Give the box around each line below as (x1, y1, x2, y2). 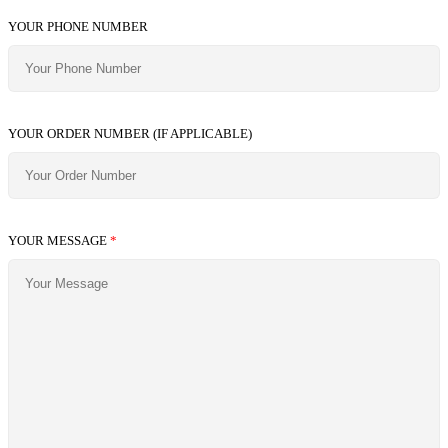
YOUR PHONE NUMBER (8, 18, 148, 34)
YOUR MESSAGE (8, 232, 110, 248)
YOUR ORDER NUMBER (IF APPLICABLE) (8, 125, 252, 141)
